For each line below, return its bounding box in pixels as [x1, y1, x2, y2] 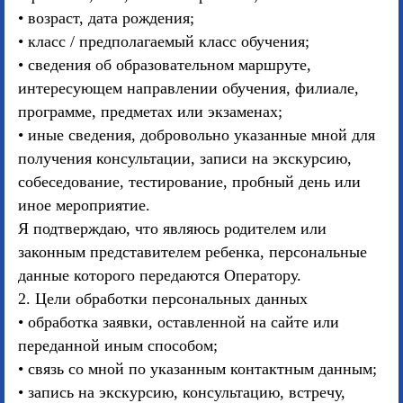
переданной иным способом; [18, 336, 218, 354]
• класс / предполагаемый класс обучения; [18, 32, 309, 50]
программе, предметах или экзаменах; [18, 103, 282, 121]
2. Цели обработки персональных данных [18, 290, 308, 308]
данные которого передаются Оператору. [18, 266, 301, 284]
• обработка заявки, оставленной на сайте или [18, 313, 339, 331]
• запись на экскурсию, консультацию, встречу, [18, 383, 345, 401]
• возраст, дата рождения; [18, 9, 194, 27]
